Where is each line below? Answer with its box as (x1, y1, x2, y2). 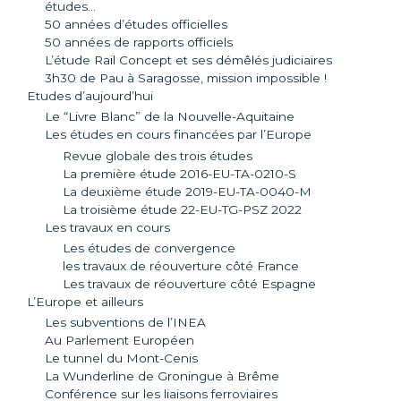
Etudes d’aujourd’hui (27, 88, 153, 103)
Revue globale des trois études (63, 148, 252, 163)
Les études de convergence (63, 240, 235, 255)
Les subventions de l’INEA (45, 315, 206, 330)
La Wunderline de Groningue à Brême (45, 369, 279, 384)
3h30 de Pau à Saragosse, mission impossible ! (45, 70, 327, 85)
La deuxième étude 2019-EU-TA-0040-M (63, 183, 311, 199)
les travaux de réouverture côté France (63, 258, 299, 273)
